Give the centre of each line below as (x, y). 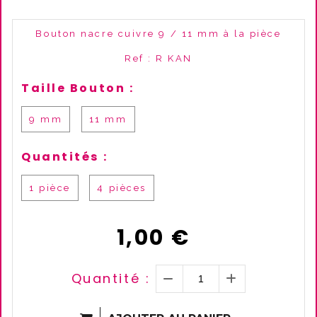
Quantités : (65, 157)
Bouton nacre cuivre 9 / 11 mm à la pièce (158, 34)
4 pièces (122, 188)
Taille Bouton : (78, 88)
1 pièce (50, 188)
